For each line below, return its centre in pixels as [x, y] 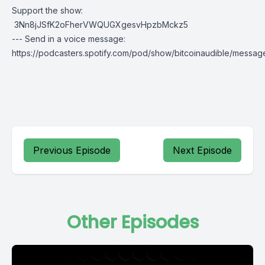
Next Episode [202, 150]
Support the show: [47, 10]
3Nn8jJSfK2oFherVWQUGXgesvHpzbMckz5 [100, 25]
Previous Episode [72, 150]
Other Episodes [132, 222]
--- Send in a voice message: [69, 39]
